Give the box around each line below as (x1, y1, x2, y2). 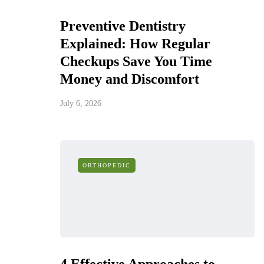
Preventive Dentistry (60, 18, 186, 34)
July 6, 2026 (60, 99, 101, 108)
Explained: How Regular (60, 36, 210, 51)
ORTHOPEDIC (82, 162, 131, 169)
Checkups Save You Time (60, 54, 212, 69)
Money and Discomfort (60, 71, 199, 87)
